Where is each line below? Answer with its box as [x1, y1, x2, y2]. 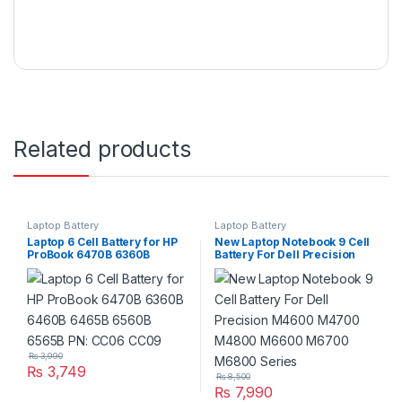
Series [214, 284, 251, 299]
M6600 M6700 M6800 [214, 272, 342, 286]
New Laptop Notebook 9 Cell [214, 234, 371, 249]
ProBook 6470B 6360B [26, 247, 151, 261]
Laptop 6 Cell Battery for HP [26, 234, 179, 249]
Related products [13, 135, 191, 162]
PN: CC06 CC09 [26, 272, 114, 286]
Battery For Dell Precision [214, 247, 356, 261]
